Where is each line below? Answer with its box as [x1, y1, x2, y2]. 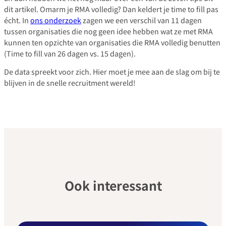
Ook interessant [64, 176, 162, 195]
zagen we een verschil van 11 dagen [81, 14, 202, 25]
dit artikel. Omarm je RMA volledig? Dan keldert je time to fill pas [4, 3, 218, 14]
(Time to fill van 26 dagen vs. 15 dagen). [4, 47, 136, 59]
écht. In [4, 14, 30, 25]
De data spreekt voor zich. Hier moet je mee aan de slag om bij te [4, 66, 220, 77]
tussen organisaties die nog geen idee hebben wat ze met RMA [4, 25, 213, 36]
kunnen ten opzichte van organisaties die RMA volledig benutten [4, 36, 220, 47]
